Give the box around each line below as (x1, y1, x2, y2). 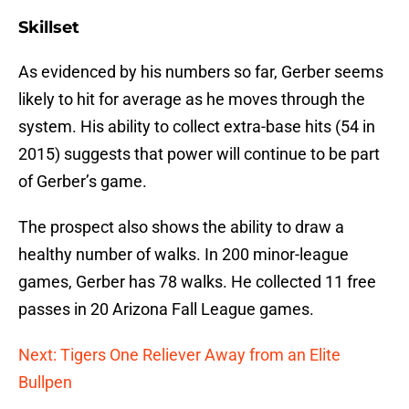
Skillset (18, 17, 79, 38)
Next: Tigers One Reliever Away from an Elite (18, 345, 341, 365)
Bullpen (18, 372, 72, 393)
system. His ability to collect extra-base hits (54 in (18, 117, 375, 137)
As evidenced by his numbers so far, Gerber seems (18, 62, 383, 82)
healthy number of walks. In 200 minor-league (18, 245, 349, 265)
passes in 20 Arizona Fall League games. (18, 299, 314, 320)
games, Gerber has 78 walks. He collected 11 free (18, 272, 376, 292)
